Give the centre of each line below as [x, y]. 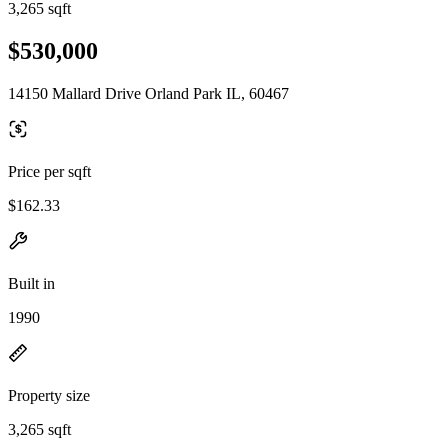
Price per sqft [49, 171]
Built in [31, 283]
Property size [49, 395]
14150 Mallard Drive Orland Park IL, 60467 [148, 93]
